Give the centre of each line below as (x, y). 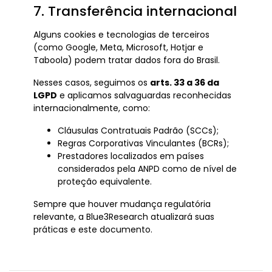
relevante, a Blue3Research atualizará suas (124, 217)
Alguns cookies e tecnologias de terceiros (121, 35)
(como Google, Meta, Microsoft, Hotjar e (118, 47)
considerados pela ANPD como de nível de (147, 169)
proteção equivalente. (105, 182)
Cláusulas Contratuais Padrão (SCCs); (138, 131)
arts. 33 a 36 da (185, 83)
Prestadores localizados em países (131, 156)
